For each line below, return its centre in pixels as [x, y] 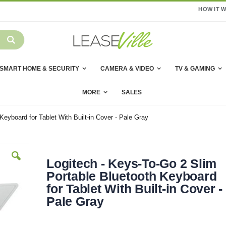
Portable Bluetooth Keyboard [132, 176]
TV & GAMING [195, 69]
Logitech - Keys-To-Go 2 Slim [132, 164]
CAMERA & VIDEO [127, 69]
